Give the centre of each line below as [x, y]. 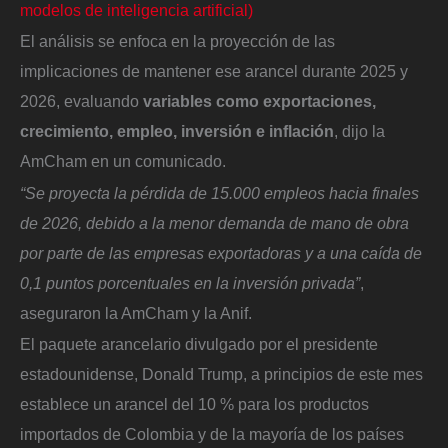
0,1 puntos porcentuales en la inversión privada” [190, 282]
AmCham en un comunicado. [123, 161]
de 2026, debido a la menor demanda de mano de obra [214, 222]
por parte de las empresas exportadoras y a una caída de [221, 252]
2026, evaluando [81, 101]
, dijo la [359, 131]
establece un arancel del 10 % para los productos [194, 404]
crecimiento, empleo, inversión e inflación [177, 131]
